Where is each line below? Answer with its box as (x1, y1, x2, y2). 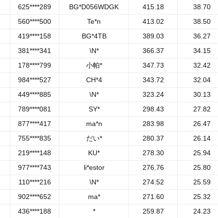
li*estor (83, 163, 105, 171)
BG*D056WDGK (69, 3, 119, 11)
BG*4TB (81, 32, 107, 40)
